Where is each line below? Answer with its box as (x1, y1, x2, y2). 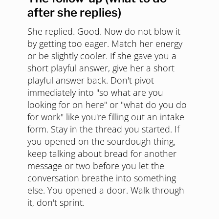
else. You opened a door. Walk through (27, 184, 184, 197)
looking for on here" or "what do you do (27, 99, 187, 111)
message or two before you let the (27, 160, 164, 172)
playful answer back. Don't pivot (27, 74, 154, 87)
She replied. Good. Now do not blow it (27, 25, 180, 38)
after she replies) (27, 5, 121, 20)
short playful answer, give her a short (27, 62, 175, 74)
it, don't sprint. (27, 197, 85, 209)
